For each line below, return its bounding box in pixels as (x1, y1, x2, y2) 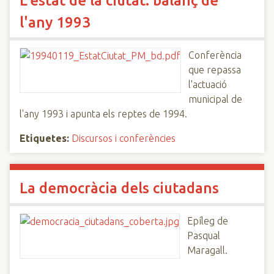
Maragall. (187, 245, 228, 256)
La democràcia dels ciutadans (20, 180, 219, 196)
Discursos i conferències (72, 133, 176, 144)
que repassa (188, 64, 241, 75)
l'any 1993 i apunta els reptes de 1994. (20, 108, 187, 119)
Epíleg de (187, 215, 228, 226)
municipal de (188, 94, 242, 105)
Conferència (188, 50, 242, 61)
